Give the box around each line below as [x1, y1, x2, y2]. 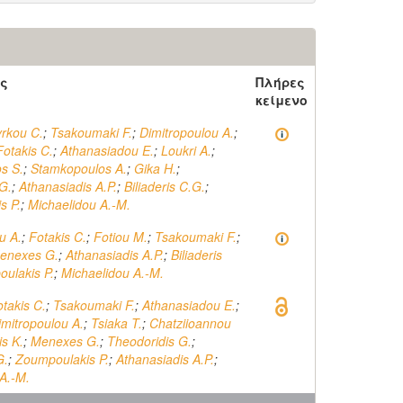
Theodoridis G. [107, 332, 192, 350]
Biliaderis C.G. [124, 177, 205, 195]
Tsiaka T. [91, 314, 142, 332]
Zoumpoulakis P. [15, 350, 109, 368]
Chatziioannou [149, 314, 231, 332]
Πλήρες [255, 73, 305, 91]
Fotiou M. [94, 228, 148, 246]
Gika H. [134, 159, 176, 177]
